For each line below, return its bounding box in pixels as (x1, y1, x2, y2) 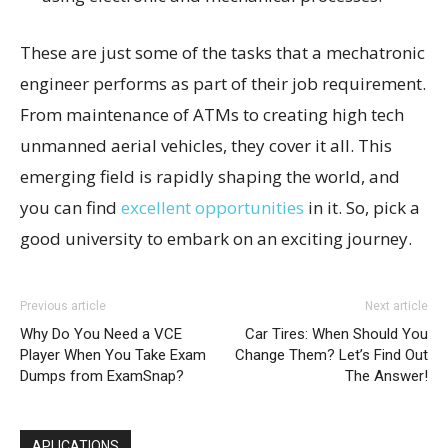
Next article (365, 299, 428, 313)
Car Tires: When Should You (245, 325, 428, 343)
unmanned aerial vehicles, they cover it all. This (20, 134, 392, 157)
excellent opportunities (121, 196, 304, 219)
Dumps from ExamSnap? (20, 367, 184, 385)
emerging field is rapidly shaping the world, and (20, 165, 400, 188)
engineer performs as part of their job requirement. (20, 72, 426, 95)
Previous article (20, 299, 106, 313)
